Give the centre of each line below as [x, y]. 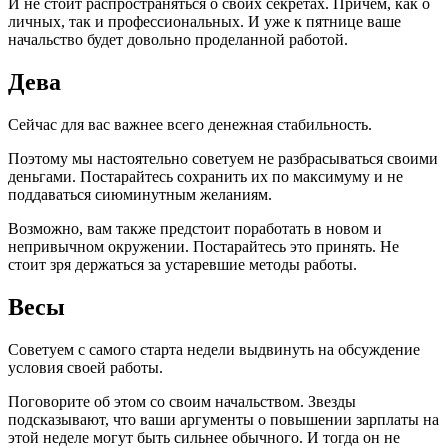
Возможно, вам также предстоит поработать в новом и [195, 228]
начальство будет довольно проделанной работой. [178, 39]
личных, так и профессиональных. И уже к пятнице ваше [204, 21]
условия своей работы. [85, 367]
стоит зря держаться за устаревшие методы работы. [182, 264]
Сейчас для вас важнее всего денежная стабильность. [190, 124]
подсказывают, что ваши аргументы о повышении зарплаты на [223, 419]
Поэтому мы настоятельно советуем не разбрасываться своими [223, 158]
